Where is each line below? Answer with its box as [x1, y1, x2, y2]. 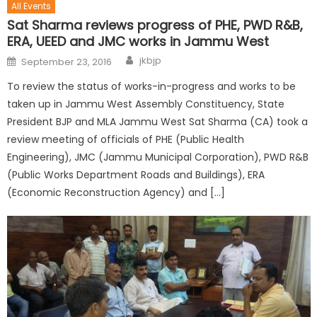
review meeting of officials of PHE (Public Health [7, 132, 245, 146]
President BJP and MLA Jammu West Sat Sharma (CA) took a [7, 114, 309, 129]
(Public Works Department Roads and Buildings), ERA [7, 167, 265, 182]
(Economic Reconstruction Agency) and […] [7, 185, 226, 200]
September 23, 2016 [21, 54, 113, 69]
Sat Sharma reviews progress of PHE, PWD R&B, [7, 16, 304, 34]
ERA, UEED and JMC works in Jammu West [7, 32, 270, 50]
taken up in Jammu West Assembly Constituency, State [7, 96, 285, 111]
